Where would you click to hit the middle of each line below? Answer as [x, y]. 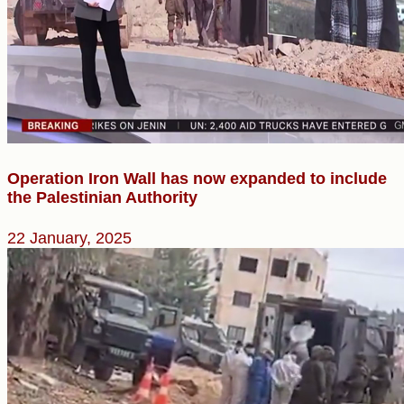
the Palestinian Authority [102, 198]
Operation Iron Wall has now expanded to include [197, 179]
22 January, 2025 [69, 239]
